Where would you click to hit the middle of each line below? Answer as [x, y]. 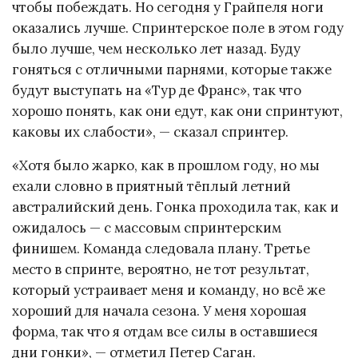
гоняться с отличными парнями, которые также [172, 69]
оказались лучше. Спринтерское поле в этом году [178, 28]
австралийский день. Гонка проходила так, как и [175, 207]
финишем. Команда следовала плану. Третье [161, 249]
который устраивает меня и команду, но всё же [169, 290]
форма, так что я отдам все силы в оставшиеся [165, 332]
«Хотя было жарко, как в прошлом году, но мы [166, 166]
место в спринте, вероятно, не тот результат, [161, 270]
